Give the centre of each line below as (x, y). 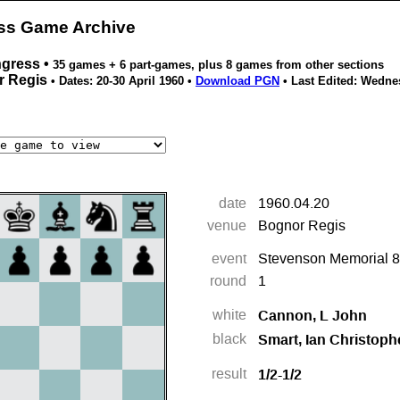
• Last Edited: (320, 80)
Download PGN (237, 80)
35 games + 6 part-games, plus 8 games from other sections (218, 64)
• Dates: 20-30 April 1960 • (123, 80)
